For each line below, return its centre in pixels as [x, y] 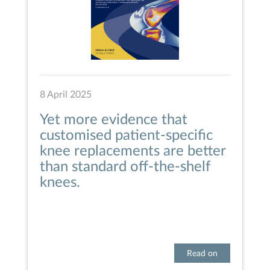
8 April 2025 [66, 95]
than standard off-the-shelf [125, 167]
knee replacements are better [133, 152]
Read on [202, 254]
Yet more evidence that [114, 120]
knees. [60, 183]
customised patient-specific [126, 136]
